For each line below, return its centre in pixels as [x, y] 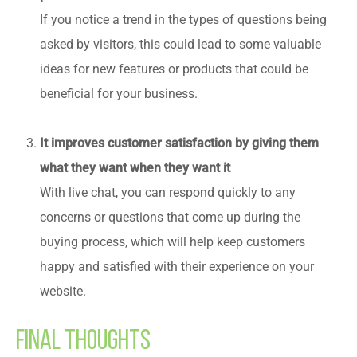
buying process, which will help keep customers [173, 242]
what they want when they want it [135, 168]
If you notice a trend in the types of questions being [183, 20]
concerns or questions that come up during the [170, 217]
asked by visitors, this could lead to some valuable [180, 44]
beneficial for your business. [119, 94]
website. [63, 291]
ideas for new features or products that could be [174, 69]
